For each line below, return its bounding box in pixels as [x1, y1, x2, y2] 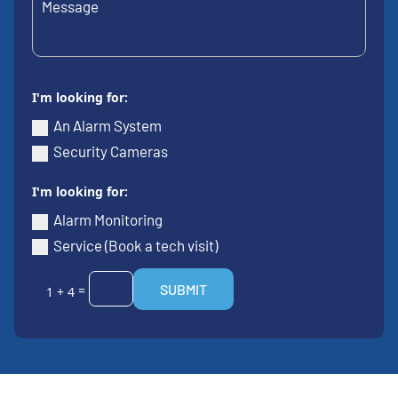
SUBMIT [159, 280, 207, 298]
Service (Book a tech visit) [53, 235, 219, 254]
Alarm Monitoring [53, 210, 163, 228]
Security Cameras [53, 141, 169, 160]
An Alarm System [53, 116, 163, 135]
